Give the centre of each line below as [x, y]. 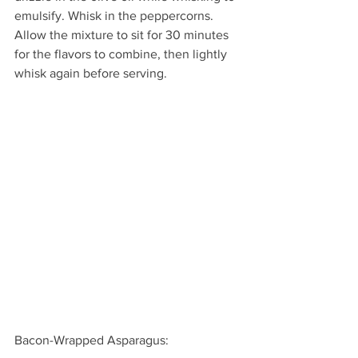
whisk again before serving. [91, 74]
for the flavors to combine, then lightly [122, 54]
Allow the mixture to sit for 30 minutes [123, 35]
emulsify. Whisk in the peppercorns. [115, 16]
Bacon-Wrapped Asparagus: [91, 340]
